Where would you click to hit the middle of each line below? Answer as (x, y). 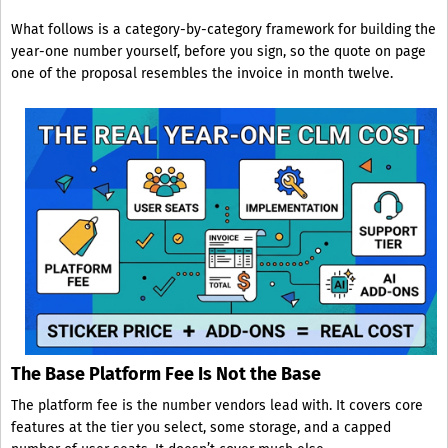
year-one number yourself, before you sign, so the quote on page (218, 52)
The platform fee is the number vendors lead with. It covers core (217, 406)
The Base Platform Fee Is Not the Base (166, 374)
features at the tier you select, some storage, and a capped (201, 428)
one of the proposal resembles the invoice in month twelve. (202, 74)
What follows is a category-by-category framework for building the (223, 30)
